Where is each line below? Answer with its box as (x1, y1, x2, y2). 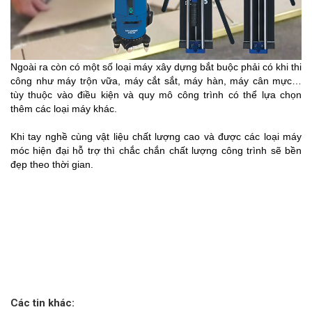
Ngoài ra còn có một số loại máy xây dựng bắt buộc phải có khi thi (10, 61, 302, 73)
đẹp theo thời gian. (10, 159, 93, 171)
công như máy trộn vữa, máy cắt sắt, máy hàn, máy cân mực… (10, 75, 302, 87)
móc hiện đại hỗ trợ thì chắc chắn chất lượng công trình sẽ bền (10, 145, 302, 157)
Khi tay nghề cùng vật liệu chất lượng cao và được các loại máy (10, 131, 302, 143)
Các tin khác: (10, 297, 75, 310)
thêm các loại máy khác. (10, 103, 120, 115)
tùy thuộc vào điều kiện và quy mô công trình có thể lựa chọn (10, 89, 302, 101)
